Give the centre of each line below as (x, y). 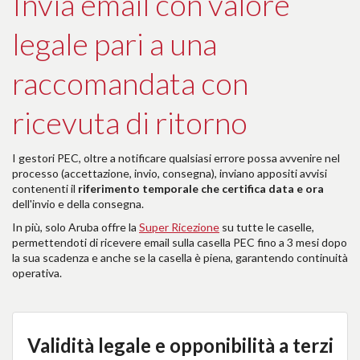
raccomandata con (130, 82)
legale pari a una (115, 43)
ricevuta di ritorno (130, 122)
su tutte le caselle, (267, 227)
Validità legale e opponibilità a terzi (180, 345)
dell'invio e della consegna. (78, 203)
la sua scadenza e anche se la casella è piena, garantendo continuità (180, 257)
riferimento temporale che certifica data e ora (200, 188)
